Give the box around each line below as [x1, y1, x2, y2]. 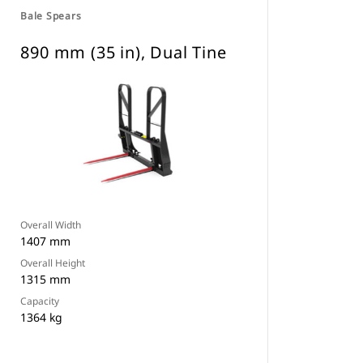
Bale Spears [20, 9, 82, 23]
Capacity [20, 294, 60, 308]
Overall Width [20, 218, 82, 232]
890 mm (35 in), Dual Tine [20, 41, 227, 63]
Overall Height [20, 256, 86, 270]
